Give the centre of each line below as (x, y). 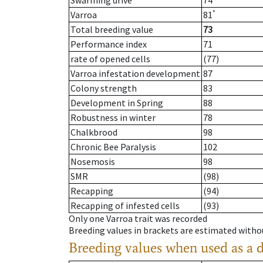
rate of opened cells (110, 59)
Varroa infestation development (135, 74)
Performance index (109, 44)
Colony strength (104, 88)
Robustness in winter (113, 118)
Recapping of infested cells (125, 206)
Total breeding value (112, 30)
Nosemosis (93, 162)
